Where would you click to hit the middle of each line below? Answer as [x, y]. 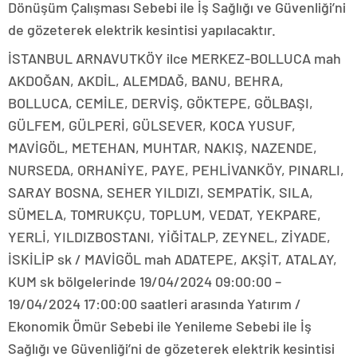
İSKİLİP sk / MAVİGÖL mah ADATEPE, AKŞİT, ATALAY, [173, 259]
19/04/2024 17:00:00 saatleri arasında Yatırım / [155, 304]
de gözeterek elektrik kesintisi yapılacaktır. [142, 30]
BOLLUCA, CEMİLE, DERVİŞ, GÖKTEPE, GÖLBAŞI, [161, 103]
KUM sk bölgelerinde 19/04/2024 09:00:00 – [145, 282]
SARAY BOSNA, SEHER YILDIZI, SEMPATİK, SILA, [161, 192]
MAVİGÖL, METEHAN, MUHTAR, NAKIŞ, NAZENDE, [163, 148]
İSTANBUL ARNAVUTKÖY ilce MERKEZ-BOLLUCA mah [175, 59]
